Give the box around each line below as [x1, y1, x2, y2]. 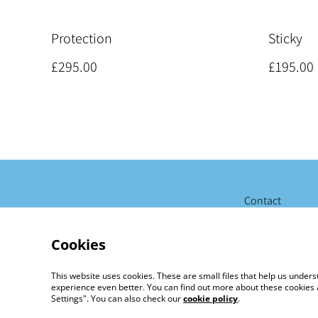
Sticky [268, 29, 302, 48]
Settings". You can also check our [51, 292, 183, 305]
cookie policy [183, 292, 238, 305]
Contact [244, 193, 281, 208]
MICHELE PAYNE [92, 297, 181, 312]
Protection [51, 29, 112, 48]
